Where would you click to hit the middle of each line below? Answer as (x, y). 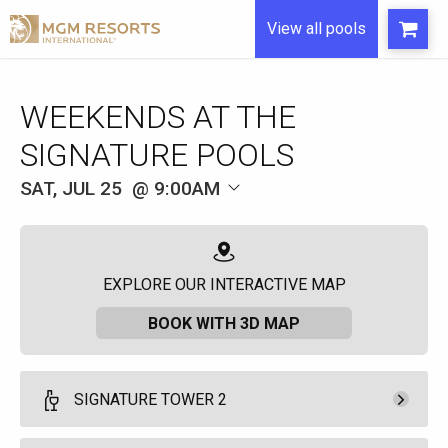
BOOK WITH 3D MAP (224, 323)
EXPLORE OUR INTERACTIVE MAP (224, 285)
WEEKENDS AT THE (158, 117)
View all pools (316, 28)
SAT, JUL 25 (71, 188)
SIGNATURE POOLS (157, 155)
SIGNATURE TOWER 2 (151, 399)
